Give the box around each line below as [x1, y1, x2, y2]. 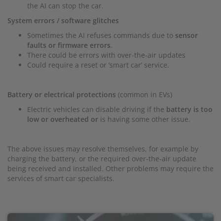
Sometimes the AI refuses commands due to [27, 31, 175, 40]
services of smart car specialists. [7, 174, 114, 183]
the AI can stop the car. [27, 1, 104, 10]
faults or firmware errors [27, 40, 110, 50]
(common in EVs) [116, 90, 172, 99]
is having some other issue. [98, 114, 190, 124]
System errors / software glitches [7, 16, 119, 25]
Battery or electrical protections [7, 90, 116, 99]
